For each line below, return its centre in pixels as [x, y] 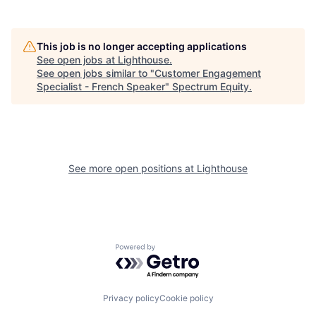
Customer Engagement [208, 73]
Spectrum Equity [211, 86]
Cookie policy [186, 298]
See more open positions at [133, 168]
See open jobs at [77, 59]
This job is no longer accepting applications [142, 46]
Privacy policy [131, 298]
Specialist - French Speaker [101, 86]
